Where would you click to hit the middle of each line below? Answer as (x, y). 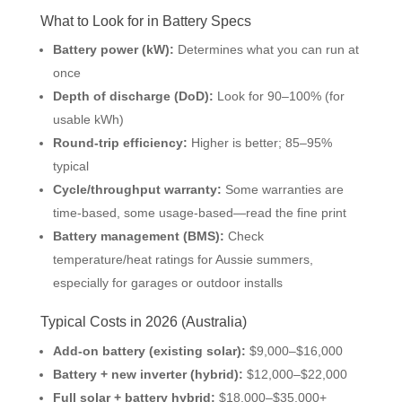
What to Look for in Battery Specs (145, 21)
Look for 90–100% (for (279, 96)
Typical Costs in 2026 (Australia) (143, 322)
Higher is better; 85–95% (259, 143)
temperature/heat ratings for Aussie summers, (183, 260)
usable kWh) (88, 120)
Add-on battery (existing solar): (149, 351)
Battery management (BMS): (138, 236)
